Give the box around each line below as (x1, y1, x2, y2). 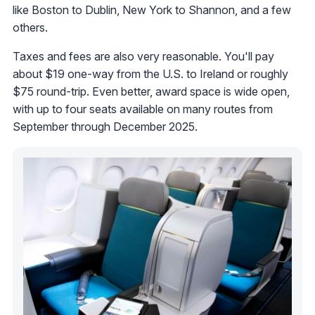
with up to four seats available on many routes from (13, 101, 273, 116)
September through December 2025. (13, 119, 198, 134)
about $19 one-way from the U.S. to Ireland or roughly (13, 66, 288, 81)
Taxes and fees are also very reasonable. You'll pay (13, 49, 274, 63)
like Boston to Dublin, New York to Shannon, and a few (13, 2, 291, 17)
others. (13, 20, 48, 34)
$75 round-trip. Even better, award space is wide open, (13, 84, 290, 98)
